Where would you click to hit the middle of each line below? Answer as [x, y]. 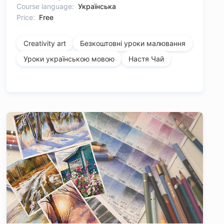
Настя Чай [146, 59]
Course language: [45, 6]
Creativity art [44, 43]
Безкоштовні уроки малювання [132, 43]
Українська [97, 6]
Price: [25, 17]
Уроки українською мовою [69, 59]
